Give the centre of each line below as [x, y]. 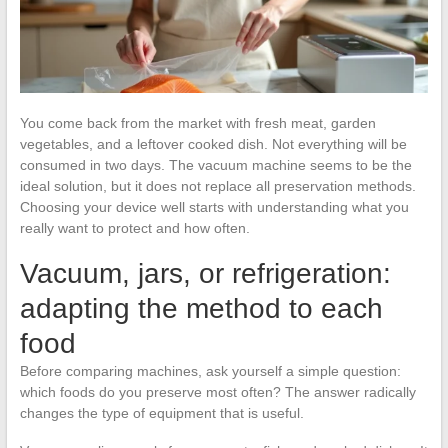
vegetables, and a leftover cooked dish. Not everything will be [213, 143]
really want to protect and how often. [134, 227]
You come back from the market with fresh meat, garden [197, 122]
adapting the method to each [201, 308]
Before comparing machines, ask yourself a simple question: [210, 370]
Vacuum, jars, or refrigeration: [205, 273]
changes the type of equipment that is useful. [161, 412]
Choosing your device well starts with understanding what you [214, 206]
